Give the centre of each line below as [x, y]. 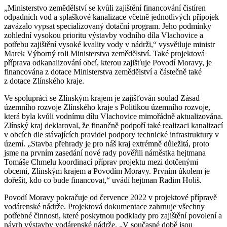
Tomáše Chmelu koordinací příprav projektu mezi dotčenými [101, 162]
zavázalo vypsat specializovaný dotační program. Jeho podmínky [108, 26]
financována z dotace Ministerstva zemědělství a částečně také [103, 71]
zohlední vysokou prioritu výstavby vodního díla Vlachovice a [104, 35]
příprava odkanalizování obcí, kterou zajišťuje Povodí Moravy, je [108, 62]
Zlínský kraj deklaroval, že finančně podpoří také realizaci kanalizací [113, 125]
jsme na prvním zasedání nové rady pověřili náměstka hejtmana [105, 153]
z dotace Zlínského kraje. [46, 81]
